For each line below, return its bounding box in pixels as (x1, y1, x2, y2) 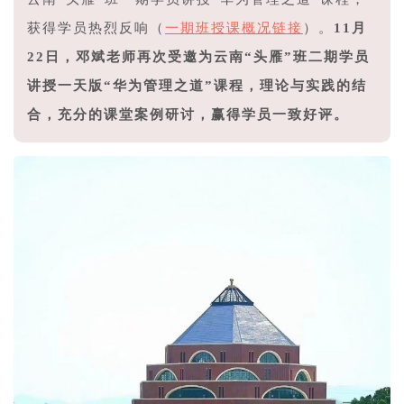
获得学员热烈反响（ (27, 20, 165, 35)
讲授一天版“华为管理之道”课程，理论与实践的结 (27, 78, 367, 93)
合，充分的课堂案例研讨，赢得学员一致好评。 (27, 106, 349, 122)
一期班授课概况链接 (165, 20, 303, 35)
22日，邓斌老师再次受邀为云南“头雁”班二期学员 (27, 49, 370, 64)
